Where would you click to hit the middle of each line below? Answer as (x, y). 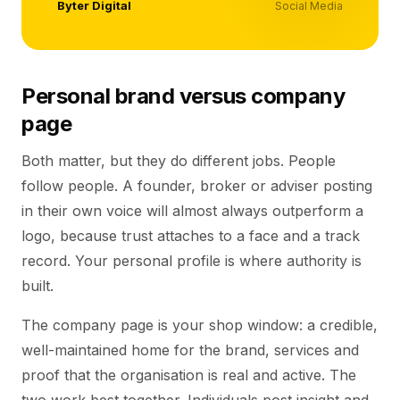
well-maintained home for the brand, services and (190, 350)
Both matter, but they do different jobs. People (179, 161)
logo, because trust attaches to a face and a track (191, 236)
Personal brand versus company (183, 96)
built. (37, 286)
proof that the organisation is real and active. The (189, 375)
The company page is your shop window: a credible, (200, 325)
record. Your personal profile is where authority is (192, 261)
